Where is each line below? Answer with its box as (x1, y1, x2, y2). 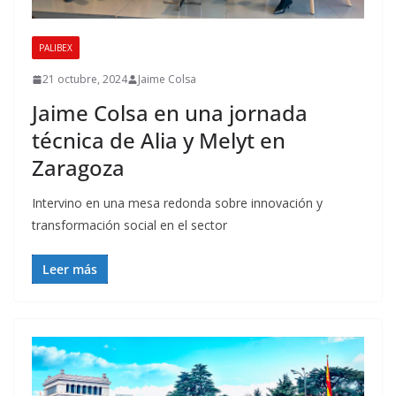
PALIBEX (39, 42, 72, 55)
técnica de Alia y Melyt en (32, 126, 286, 156)
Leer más (42, 261, 97, 278)
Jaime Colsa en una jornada (32, 98, 308, 128)
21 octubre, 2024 (42, 72, 127, 88)
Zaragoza (32, 153, 125, 183)
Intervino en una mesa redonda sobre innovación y (32, 194, 323, 212)
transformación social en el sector (32, 217, 227, 234)
